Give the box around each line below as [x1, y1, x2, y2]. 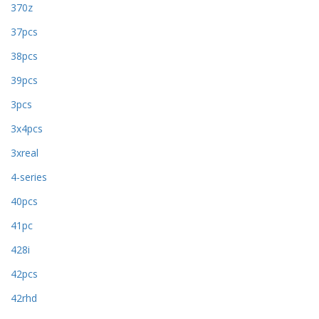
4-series [11, 170, 47, 184]
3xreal [11, 146, 38, 160]
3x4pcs [11, 122, 43, 136]
